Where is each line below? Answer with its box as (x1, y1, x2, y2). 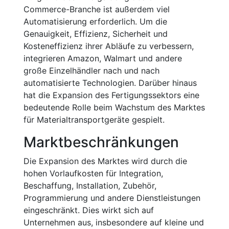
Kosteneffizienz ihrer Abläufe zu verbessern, (24, 41, 194, 51)
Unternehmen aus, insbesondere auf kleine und (24, 217, 204, 227)
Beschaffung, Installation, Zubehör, (24, 180, 156, 191)
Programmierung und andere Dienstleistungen (24, 193, 200, 203)
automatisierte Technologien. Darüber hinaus (24, 78, 197, 88)
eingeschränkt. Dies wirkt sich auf (24, 205, 154, 215)
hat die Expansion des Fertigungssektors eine (24, 90, 199, 100)
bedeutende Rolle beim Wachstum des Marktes (24, 102, 205, 112)
